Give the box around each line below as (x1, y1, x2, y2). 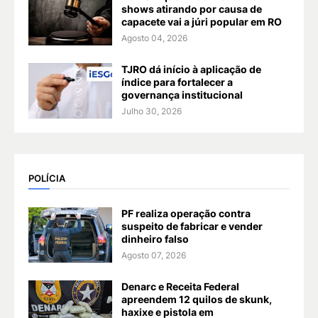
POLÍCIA (28, 172, 65, 185)
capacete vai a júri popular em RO (121, 15, 282, 28)
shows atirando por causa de (121, 2, 262, 15)
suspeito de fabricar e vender (121, 219, 263, 232)
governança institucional (121, 88, 243, 101)
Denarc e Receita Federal (121, 280, 239, 292)
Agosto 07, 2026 (121, 249, 186, 261)
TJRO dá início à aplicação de (121, 62, 261, 75)
